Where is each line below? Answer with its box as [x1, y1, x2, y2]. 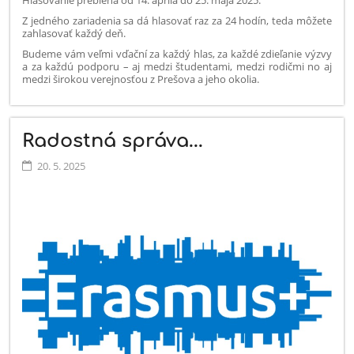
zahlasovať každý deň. [22, 25, 126, 40]
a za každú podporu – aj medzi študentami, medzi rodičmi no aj [22, 58, 332, 73]
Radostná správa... [22, 130, 204, 153]
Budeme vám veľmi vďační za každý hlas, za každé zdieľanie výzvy [22, 46, 332, 61]
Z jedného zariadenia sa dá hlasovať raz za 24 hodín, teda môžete [22, 13, 332, 28]
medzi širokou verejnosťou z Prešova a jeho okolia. [22, 71, 260, 86]
